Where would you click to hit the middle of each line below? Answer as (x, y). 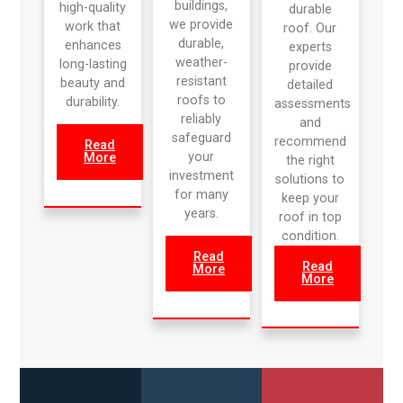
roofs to (201, 100)
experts (310, 47)
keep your (310, 198)
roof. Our (310, 28)
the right (310, 160)
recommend (310, 141)
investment (201, 175)
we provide (201, 24)
